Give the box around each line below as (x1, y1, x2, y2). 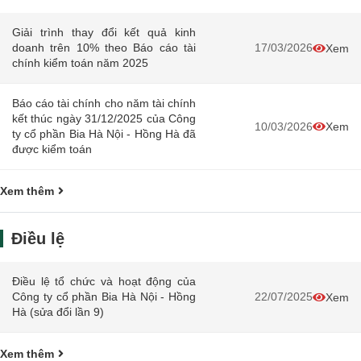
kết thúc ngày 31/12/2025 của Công (12, 112, 196, 125)
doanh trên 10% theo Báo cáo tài (12, 41, 196, 54)
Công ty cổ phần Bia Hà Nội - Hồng (12, 290, 196, 303)
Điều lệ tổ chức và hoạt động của (12, 275, 196, 288)
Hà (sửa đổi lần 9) (12, 305, 104, 318)
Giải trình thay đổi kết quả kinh (12, 26, 196, 39)
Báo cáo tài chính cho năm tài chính (12, 97, 196, 110)
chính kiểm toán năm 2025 (12, 56, 148, 69)
